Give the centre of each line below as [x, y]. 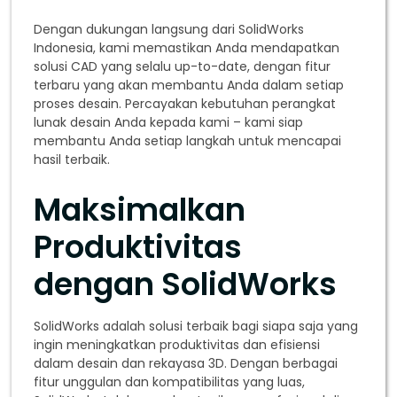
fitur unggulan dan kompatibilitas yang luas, [170, 382]
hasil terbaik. [72, 160]
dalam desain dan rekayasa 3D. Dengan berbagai [186, 364]
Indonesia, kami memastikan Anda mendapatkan [187, 48]
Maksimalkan [140, 210]
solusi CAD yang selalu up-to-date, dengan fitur [183, 67]
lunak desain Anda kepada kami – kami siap [169, 123]
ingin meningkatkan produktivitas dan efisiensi [177, 345]
